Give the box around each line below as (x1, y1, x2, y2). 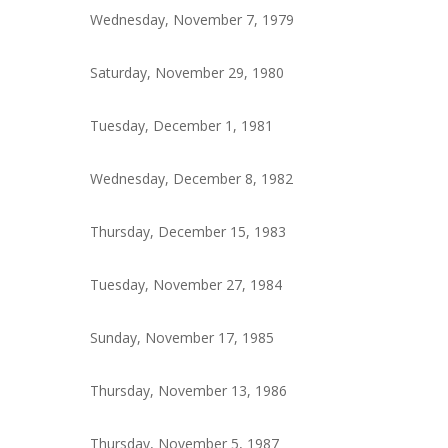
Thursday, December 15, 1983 (90, 222, 287, 242)
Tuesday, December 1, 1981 (90, 116, 274, 136)
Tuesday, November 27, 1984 (90, 275, 283, 295)
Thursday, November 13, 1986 (90, 381, 288, 401)
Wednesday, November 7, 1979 (90, 10, 295, 30)
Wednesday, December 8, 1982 (90, 169, 294, 189)
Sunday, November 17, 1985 (90, 328, 275, 348)
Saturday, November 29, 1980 (90, 63, 285, 83)
